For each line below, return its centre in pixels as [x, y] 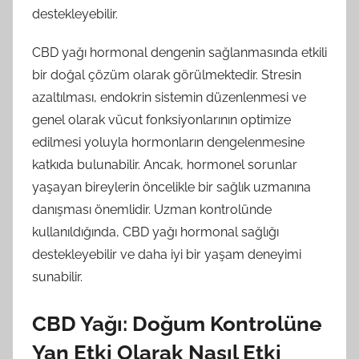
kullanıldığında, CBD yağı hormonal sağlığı [155, 232]
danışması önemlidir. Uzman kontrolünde [152, 209]
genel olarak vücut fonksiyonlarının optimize [161, 119]
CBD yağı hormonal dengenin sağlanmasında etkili [179, 52]
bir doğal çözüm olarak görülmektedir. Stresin [167, 75]
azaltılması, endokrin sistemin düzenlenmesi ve [169, 97]
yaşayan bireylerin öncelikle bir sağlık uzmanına [171, 187]
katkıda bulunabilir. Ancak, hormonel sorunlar [165, 164]
